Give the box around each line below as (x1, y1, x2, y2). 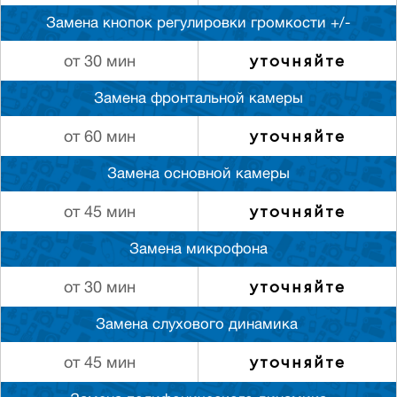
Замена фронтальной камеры (94, 92, 303, 107)
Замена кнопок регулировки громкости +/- (46, 17, 351, 32)
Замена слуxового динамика (95, 318, 302, 333)
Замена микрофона (129, 243, 268, 258)
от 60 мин (63, 130, 136, 146)
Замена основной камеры (107, 167, 290, 183)
